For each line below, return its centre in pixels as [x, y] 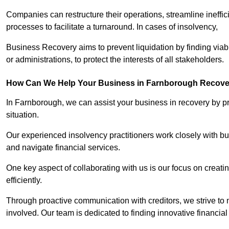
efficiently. [25, 180]
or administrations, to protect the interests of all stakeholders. [115, 60]
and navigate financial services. [63, 148]
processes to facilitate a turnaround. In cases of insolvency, [113, 27]
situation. [24, 115]
